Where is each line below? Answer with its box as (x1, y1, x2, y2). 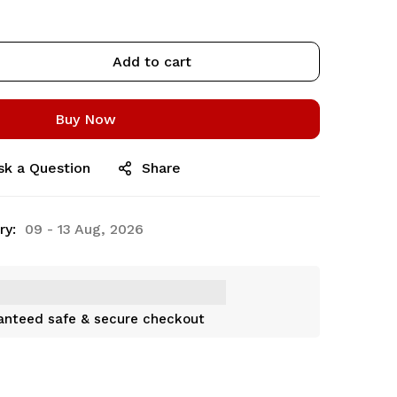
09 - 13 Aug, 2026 (25, 221, 144, 237)
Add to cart (112, 53, 191, 70)
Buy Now (54, 111, 116, 128)
